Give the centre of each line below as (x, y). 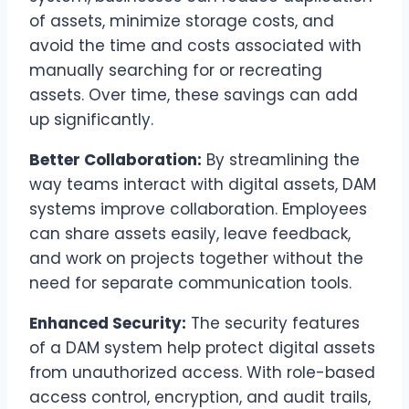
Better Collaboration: (115, 159)
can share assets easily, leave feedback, (190, 233)
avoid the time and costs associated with (195, 45)
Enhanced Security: (108, 323)
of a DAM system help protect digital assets (202, 347)
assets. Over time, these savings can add (194, 94)
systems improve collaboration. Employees (198, 209)
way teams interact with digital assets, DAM (203, 184)
